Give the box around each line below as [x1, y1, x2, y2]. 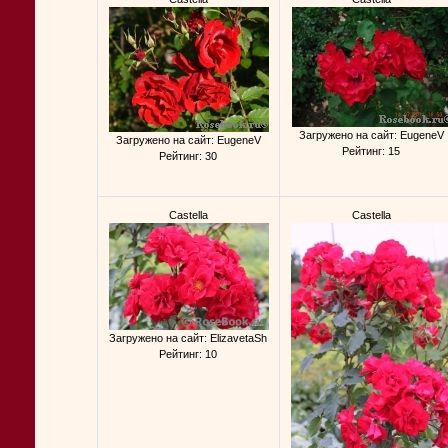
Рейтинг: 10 [159, 348, 217, 360]
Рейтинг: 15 [342, 145, 400, 157]
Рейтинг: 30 [159, 150, 217, 162]
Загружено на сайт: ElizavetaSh [109, 332, 267, 344]
